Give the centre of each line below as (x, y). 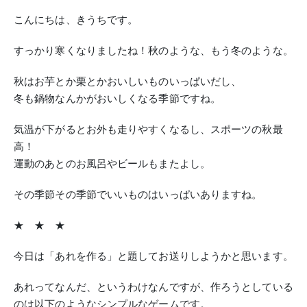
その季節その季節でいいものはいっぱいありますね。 (138, 194)
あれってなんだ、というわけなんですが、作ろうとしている (153, 287)
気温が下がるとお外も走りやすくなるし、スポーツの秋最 (148, 129)
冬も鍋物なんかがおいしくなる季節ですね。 (117, 98)
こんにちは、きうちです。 (76, 20)
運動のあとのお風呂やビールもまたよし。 (112, 163)
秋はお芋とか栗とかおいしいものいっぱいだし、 (128, 81)
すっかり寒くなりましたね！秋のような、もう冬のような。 (153, 50)
